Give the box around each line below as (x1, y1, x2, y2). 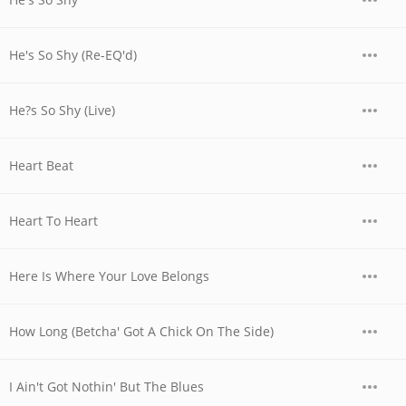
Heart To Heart (9, 212, 98, 229)
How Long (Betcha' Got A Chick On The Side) (9, 323, 274, 340)
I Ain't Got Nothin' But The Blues (9, 378, 204, 395)
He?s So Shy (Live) (9, 101, 115, 119)
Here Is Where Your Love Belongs (9, 267, 209, 285)
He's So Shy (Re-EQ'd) (9, 46, 137, 63)
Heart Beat (9, 157, 73, 174)
